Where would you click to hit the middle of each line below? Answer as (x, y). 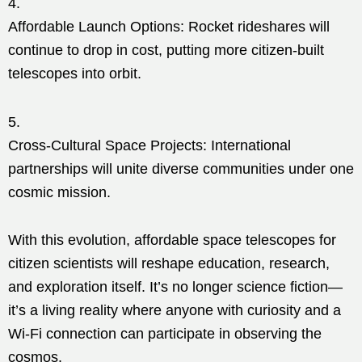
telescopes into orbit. (75, 73)
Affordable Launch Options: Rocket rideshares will (169, 26)
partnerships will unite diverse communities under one (181, 168)
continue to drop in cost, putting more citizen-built (166, 50)
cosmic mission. (59, 192)
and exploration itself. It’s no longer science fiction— (175, 286)
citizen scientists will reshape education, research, (169, 263)
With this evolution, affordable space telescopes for (172, 240)
